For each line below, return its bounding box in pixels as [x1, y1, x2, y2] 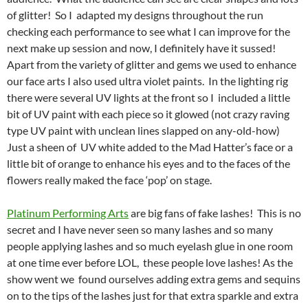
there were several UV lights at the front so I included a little [7, 90, 290, 104]
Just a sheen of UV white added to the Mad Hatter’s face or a [7, 140, 293, 153]
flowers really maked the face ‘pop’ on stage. [7, 173, 212, 186]
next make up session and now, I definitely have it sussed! [7, 41, 276, 54]
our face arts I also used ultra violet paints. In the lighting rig [7, 74, 288, 87]
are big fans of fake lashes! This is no [129, 206, 301, 219]
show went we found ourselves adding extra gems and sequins [7, 272, 300, 285]
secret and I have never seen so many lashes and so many [7, 222, 273, 236]
